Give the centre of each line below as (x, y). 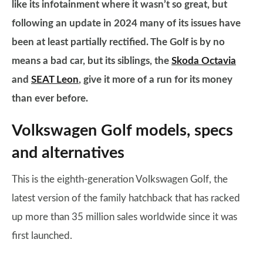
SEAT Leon (55, 80)
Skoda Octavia (204, 61)
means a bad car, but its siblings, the (92, 61)
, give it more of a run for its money (156, 80)
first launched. (42, 236)
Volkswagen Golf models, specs (122, 131)
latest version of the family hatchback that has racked (126, 198)
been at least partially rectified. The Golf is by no (118, 42)
